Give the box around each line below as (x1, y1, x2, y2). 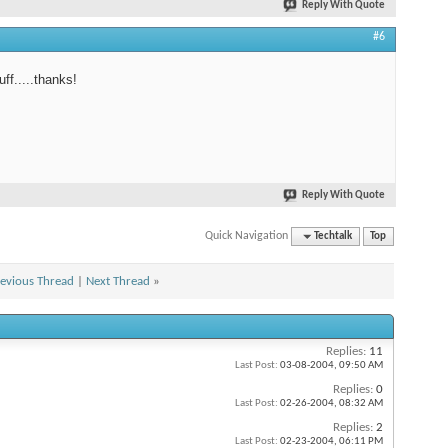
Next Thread (86, 275, 150, 289)
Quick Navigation (205, 229, 289, 242)
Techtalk (314, 230, 353, 242)
